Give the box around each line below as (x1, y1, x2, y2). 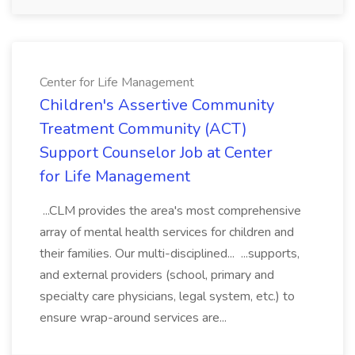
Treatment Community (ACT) (40, 118, 247, 139)
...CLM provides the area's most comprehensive (40, 202, 301, 219)
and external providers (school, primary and (40, 266, 274, 284)
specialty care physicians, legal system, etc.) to (40, 288, 295, 305)
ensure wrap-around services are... (40, 309, 230, 326)
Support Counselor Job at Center (40, 142, 273, 163)
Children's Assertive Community (40, 94, 274, 116)
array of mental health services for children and (40, 223, 294, 241)
